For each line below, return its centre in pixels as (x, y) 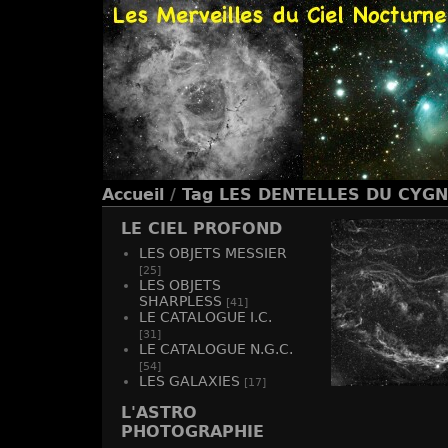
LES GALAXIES (189, 381)
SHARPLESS (180, 301)
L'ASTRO (159, 412)
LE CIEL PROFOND (201, 228)
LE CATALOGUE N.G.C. (216, 349)
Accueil (133, 194)
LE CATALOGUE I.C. (205, 317)
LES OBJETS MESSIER (213, 253)
